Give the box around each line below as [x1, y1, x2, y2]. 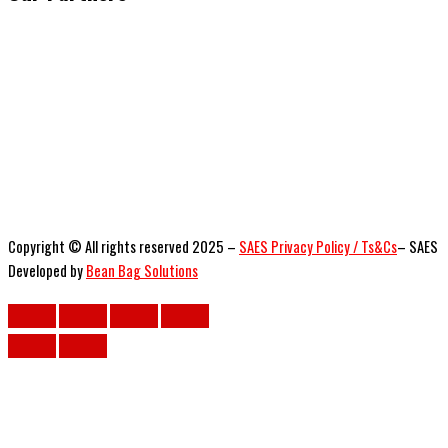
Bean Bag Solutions [86, 260, 198, 282]
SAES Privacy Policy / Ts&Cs [239, 236, 397, 258]
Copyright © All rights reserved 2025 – [8, 236, 239, 258]
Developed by [8, 260, 86, 282]
